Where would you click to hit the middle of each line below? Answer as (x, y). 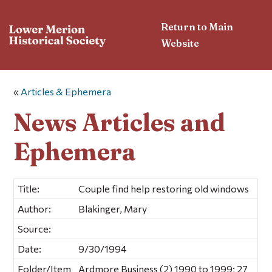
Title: (29, 188)
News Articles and (120, 122)
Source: (35, 228)
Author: (35, 208)
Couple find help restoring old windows (164, 188)
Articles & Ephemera (66, 92)
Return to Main (197, 26)
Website (180, 43)
